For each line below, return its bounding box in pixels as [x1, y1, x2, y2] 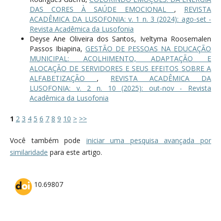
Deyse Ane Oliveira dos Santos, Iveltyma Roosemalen [29, 34, 212, 43]
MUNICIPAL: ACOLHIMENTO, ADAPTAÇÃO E [29, 53, 212, 63]
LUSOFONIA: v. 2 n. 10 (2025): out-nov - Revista [29, 83, 212, 93]
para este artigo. [47, 147, 102, 157]
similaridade [9, 147, 48, 157]
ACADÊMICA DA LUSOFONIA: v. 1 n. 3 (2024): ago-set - [29, 14, 212, 24]
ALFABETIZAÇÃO [29, 73, 97, 83]
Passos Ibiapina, [29, 43, 85, 53]
